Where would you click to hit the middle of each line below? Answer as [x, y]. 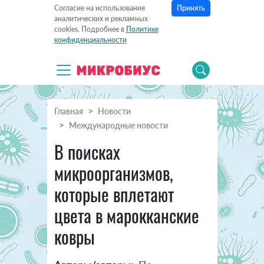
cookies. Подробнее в [90, 29]
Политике [142, 29]
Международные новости [118, 126]
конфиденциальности [90, 40]
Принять [191, 8]
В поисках [87, 152]
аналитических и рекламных [101, 19]
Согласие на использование [99, 8]
